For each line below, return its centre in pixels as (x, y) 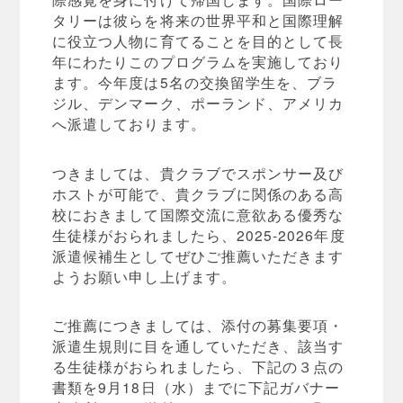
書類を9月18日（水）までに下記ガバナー (197, 386)
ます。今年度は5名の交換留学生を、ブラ (195, 82)
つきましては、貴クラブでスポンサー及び (198, 172)
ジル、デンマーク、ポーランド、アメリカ (198, 103)
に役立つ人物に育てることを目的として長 (198, 41)
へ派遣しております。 (129, 124)
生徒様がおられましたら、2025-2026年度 (199, 234)
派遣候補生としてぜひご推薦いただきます (198, 255)
